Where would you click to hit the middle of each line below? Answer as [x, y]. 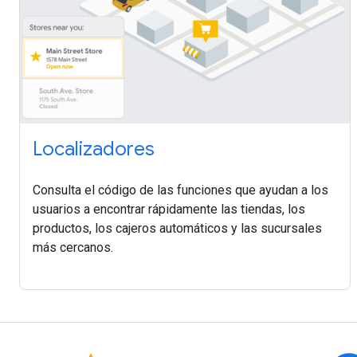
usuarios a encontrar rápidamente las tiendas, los [169, 210]
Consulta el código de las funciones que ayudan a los [180, 190]
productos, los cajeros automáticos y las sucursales [177, 229]
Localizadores [94, 149]
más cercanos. [73, 248]
